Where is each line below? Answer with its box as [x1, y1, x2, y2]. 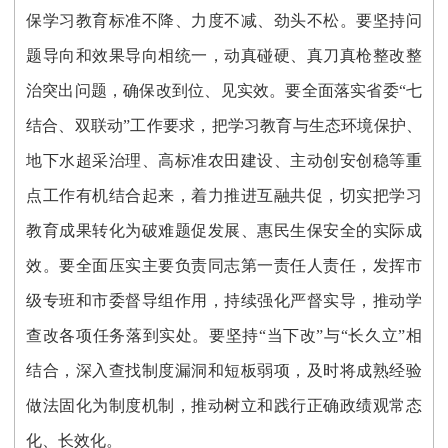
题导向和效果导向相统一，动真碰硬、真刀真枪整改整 [26, 46, 422, 64]
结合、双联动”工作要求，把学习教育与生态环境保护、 [26, 116, 422, 134]
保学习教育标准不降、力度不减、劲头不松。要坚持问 [26, 11, 422, 29]
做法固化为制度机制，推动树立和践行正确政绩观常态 [26, 396, 422, 414]
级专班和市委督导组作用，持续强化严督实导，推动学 [26, 291, 422, 309]
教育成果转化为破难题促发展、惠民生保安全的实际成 [26, 221, 422, 239]
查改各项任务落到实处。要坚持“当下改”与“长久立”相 [26, 326, 422, 344]
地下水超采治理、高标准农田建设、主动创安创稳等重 [26, 151, 422, 169]
